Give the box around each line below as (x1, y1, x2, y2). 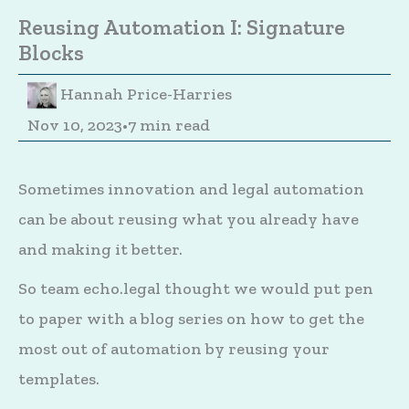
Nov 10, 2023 (27, 115, 122, 136)
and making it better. (18, 239, 183, 260)
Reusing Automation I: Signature (18, 15, 345, 41)
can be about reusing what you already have (18, 209, 359, 230)
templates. (18, 368, 100, 389)
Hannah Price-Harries (60, 84, 232, 105)
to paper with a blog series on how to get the (18, 308, 364, 329)
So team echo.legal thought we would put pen (18, 278, 373, 299)
